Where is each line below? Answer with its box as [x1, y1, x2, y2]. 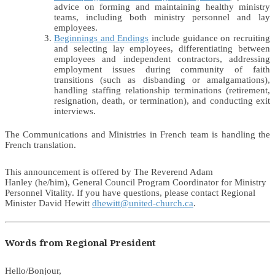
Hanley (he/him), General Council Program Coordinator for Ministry [5, 177, 266, 187]
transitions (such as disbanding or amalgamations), [54, 74, 270, 85]
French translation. [5, 139, 76, 150]
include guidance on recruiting [149, 33, 271, 43]
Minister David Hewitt [5, 198, 92, 208]
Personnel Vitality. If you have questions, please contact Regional [5, 187, 255, 198]
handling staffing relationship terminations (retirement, [54, 85, 270, 95]
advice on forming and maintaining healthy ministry [54, 1, 270, 12]
